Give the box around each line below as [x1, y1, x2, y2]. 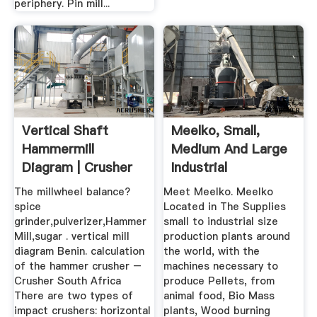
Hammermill [21, 139, 94, 158]
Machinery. [171, 176, 238, 195]
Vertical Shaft [21, 121, 108, 139]
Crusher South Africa [13, 274, 121, 289]
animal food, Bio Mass [163, 289, 275, 304]
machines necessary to [163, 259, 279, 274]
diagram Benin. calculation [13, 244, 144, 259]
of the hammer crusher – [13, 259, 142, 274]
